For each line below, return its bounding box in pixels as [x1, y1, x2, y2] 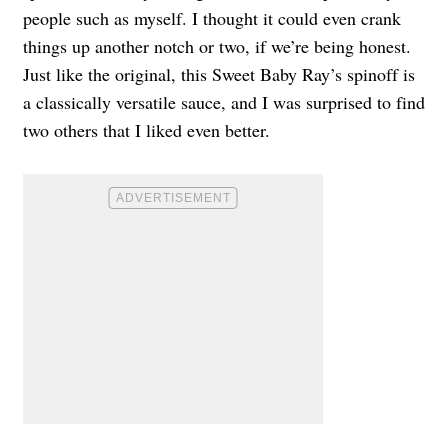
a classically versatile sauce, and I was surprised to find [23, 89, 425, 114]
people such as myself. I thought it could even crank [23, 5, 401, 30]
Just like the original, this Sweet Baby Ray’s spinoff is [23, 61, 415, 86]
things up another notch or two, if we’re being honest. [23, 33, 411, 58]
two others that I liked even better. [23, 117, 270, 142]
